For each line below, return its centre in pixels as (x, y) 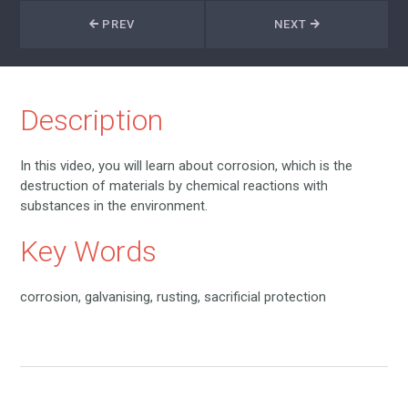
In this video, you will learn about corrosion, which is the (187, 165)
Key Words (89, 251)
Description (92, 120)
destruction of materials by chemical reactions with (174, 185)
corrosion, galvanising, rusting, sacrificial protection (173, 296)
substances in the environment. (114, 205)
